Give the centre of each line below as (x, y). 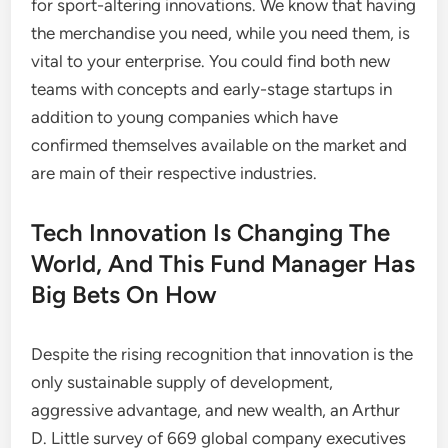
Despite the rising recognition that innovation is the (222, 354)
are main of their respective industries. (174, 173)
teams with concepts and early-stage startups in (212, 89)
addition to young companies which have (185, 117)
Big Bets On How (124, 294)
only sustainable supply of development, (182, 382)
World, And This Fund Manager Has (223, 263)
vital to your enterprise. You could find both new (211, 61)
